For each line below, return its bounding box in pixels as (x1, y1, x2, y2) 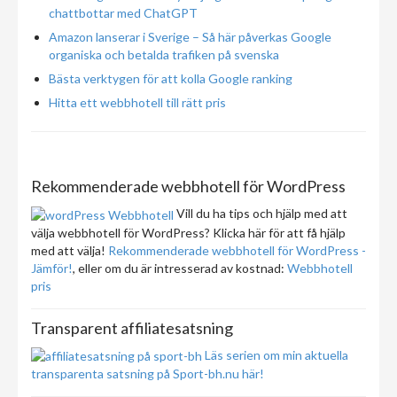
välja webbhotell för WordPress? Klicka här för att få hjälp (31, 224, 346, 240)
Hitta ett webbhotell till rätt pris (49, 95, 226, 111)
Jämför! (31, 260, 73, 276)
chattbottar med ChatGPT (49, 5, 198, 21)
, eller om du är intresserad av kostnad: (73, 260, 287, 276)
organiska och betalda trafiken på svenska (49, 47, 279, 63)
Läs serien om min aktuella (205, 346, 348, 362)
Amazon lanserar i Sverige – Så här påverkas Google (49, 29, 331, 45)
